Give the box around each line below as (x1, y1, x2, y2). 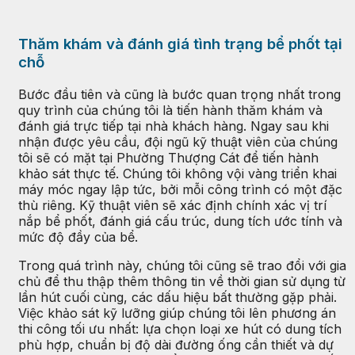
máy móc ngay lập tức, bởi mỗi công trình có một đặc (18, 181, 342, 198)
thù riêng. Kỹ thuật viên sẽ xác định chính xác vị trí (18, 197, 326, 214)
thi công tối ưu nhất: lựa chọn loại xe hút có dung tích (18, 321, 342, 338)
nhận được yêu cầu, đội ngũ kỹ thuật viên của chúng (18, 134, 338, 151)
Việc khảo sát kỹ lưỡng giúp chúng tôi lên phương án (18, 305, 336, 322)
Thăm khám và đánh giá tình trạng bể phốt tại (18, 35, 342, 54)
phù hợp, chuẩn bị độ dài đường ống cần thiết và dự (18, 337, 334, 353)
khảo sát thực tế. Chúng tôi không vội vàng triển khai (18, 166, 337, 182)
